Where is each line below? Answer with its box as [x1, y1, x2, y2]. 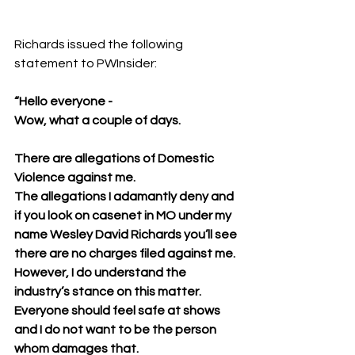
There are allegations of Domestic [14, 152, 216, 165]
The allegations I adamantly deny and [14, 190, 236, 203]
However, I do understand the [14, 266, 189, 279]
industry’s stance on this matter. [14, 285, 201, 298]
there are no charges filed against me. [14, 247, 235, 260]
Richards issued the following [14, 38, 185, 51]
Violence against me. [14, 171, 136, 184]
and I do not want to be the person [14, 323, 219, 336]
